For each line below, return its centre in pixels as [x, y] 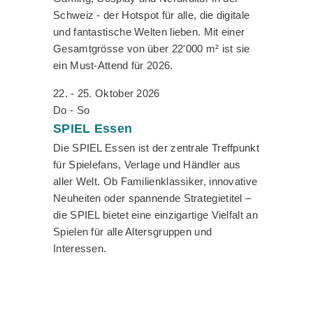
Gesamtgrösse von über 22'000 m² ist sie [152, 49]
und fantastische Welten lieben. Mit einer [149, 32]
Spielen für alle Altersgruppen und [133, 232]
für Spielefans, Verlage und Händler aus [147, 165]
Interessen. [80, 249]
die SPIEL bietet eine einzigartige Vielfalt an [155, 215]
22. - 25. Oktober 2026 [107, 94]
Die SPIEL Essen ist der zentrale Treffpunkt [156, 148]
